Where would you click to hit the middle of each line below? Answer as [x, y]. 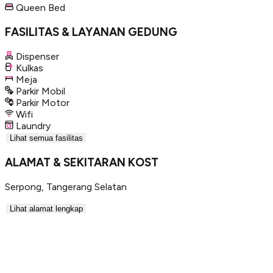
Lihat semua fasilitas [46, 138]
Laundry [33, 126]
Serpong [23, 186]
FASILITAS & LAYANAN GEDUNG [91, 32]
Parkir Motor [43, 102]
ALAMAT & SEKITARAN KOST [82, 162]
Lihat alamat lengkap [46, 208]
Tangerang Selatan [87, 186]
